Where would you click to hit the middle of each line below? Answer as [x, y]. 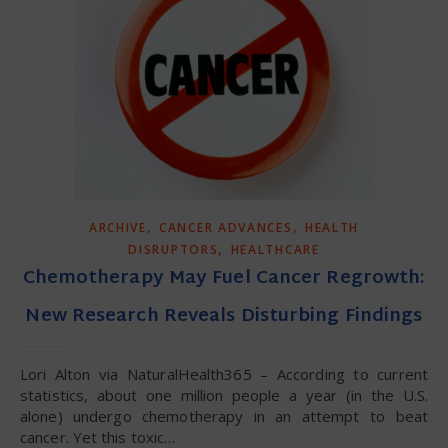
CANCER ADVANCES [226, 227]
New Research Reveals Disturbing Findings [224, 316]
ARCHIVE [117, 227]
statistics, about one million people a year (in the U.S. [224, 394]
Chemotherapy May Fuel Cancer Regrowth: [224, 278]
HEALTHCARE [275, 249]
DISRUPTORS [173, 249]
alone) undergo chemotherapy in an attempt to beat [224, 415]
